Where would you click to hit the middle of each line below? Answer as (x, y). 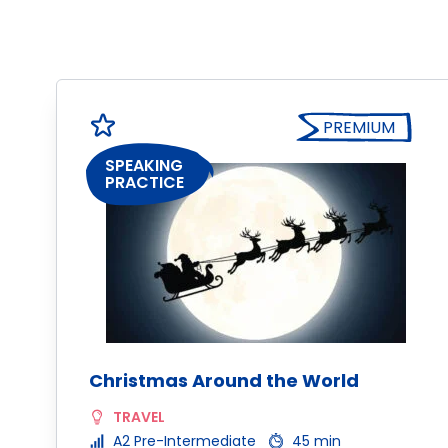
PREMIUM (359, 127)
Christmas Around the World (224, 380)
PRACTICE (144, 183)
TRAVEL (139, 417)
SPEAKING (144, 166)
